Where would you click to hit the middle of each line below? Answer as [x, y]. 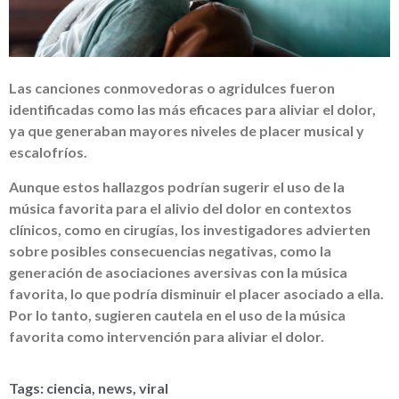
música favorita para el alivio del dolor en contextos [180, 208]
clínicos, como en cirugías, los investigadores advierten [190, 229]
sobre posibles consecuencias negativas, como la [170, 250]
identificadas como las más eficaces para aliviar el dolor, [192, 110]
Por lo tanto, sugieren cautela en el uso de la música [177, 314]
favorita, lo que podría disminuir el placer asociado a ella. [196, 293]
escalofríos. [48, 152]
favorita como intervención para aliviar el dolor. [167, 336]
